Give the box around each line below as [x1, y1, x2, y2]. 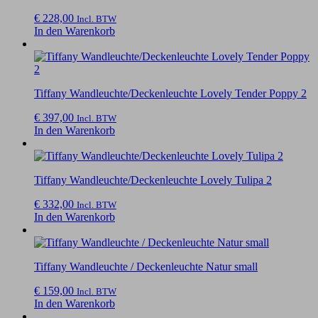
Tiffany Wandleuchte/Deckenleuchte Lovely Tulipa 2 [34, 173, 272, 186]
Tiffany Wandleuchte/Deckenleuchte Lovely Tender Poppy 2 [34, 87, 307, 99]
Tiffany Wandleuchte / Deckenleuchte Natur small [34, 260, 258, 273]
